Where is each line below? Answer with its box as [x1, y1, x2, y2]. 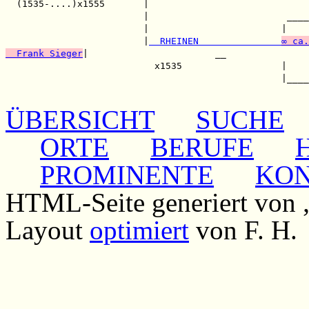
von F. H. [189, 215, 297, 245]
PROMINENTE [40, 160, 214, 190]
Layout [6, 215, 90, 245]
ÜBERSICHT [6, 105, 154, 134]
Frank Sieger [6, 48, 83, 59]
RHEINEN [149, 36, 281, 46]
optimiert [90, 215, 189, 245]
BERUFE [150, 132, 254, 162]
